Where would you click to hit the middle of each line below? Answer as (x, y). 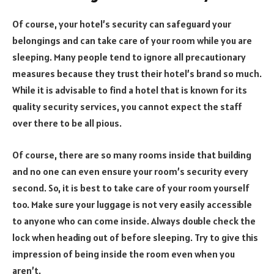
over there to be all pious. (67, 123)
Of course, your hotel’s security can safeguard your (122, 24)
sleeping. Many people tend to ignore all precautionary (129, 57)
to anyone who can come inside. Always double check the (134, 220)
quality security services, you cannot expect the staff (127, 107)
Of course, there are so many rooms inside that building (132, 154)
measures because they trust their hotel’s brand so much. (137, 74)
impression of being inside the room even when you (124, 254)
